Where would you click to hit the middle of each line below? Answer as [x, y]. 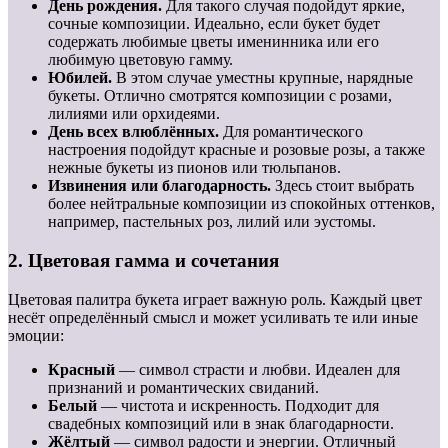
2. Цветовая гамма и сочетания [143, 261]
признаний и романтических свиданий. [183, 387]
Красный [81, 369]
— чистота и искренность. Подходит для [238, 405]
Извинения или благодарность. [159, 186]
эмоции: [36, 335]
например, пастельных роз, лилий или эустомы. [212, 222]
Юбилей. [80, 78]
